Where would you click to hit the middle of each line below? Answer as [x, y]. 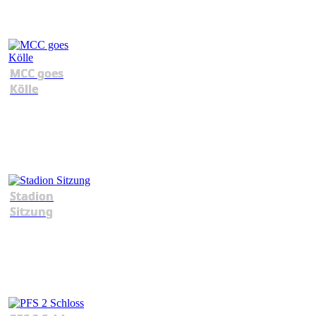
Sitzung [31, 212]
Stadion [32, 196]
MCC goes [37, 74]
